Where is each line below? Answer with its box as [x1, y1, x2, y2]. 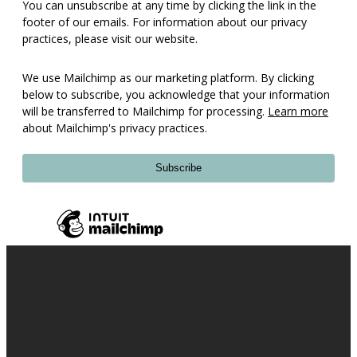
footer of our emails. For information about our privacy [22, 14, 307, 29]
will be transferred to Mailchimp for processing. [22, 104, 268, 119]
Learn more [268, 104, 328, 119]
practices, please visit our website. [22, 31, 198, 46]
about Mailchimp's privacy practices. [22, 120, 207, 135]
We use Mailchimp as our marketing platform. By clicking [22, 70, 314, 85]
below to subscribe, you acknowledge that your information [22, 87, 330, 102]
